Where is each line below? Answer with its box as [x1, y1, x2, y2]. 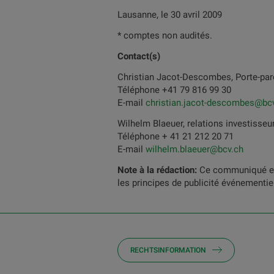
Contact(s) [117, 51, 160, 62]
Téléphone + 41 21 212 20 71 [117, 131, 234, 142]
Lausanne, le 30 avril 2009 [117, 9, 222, 20]
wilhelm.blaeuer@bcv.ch [146, 144, 243, 155]
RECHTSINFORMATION [130, 246, 206, 254]
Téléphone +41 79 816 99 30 [117, 84, 231, 95]
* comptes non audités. [117, 30, 212, 41]
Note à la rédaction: [117, 165, 199, 176]
